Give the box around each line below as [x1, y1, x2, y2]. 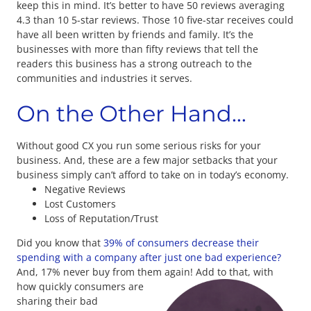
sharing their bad [17, 294, 98, 308]
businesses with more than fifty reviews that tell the [17, 42, 258, 56]
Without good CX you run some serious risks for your [17, 138, 261, 152]
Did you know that [17, 236, 103, 250]
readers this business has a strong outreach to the [17, 56, 252, 70]
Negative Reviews [44, 182, 126, 196]
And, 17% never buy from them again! [17, 265, 196, 279]
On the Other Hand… [17, 99, 246, 127]
